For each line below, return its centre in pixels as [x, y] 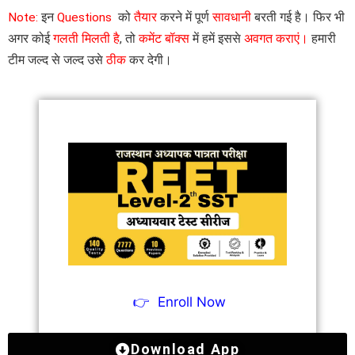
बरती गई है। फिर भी [298, 17]
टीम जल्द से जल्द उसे [57, 60]
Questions [86, 17]
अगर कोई [29, 39]
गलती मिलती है [85, 39]
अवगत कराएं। [276, 39]
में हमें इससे [217, 39]
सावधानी [232, 17]
